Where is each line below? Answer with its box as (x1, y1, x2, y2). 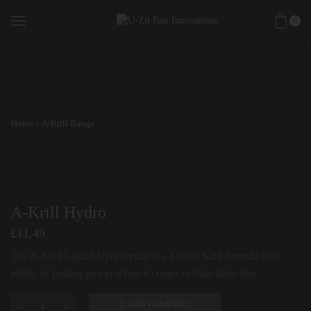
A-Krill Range (42, 118, 94, 128)
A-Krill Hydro (10, 203, 106, 221)
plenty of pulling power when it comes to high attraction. (10, 267, 258, 280)
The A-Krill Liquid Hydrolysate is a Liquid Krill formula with (10, 250, 281, 262)
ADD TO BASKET (128, 300, 190, 309)
